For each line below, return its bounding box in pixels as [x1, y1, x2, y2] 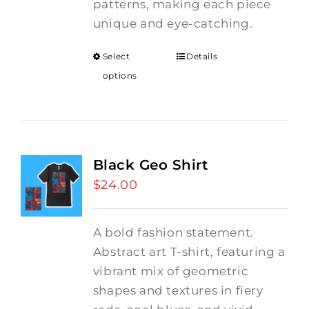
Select [102, 51, 130, 61]
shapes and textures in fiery [92, 283, 263, 297]
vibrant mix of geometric [92, 264, 249, 278]
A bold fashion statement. [92, 226, 254, 239]
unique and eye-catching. [92, 17, 253, 30]
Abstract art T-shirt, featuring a [92, 245, 286, 259]
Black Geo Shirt [92, 157, 208, 173]
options [102, 70, 137, 81]
